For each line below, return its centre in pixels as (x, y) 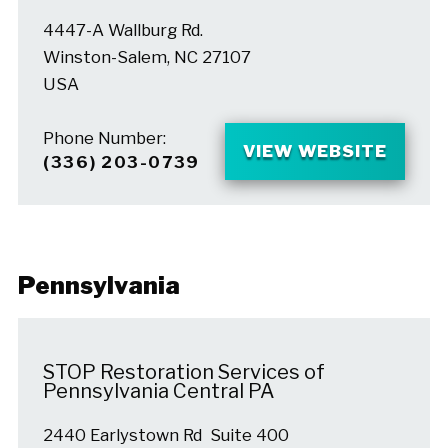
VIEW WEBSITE (315, 151)
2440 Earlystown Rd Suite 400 (165, 434)
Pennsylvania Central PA (158, 391)
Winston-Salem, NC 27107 (146, 56)
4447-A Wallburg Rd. (122, 29)
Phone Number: (104, 137)
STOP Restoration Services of (183, 372)
